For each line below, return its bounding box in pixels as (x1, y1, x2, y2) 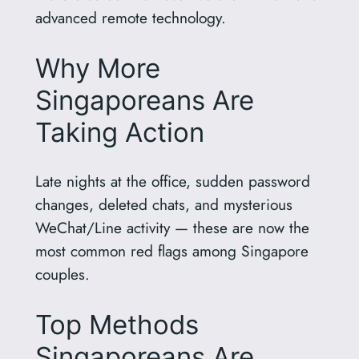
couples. (34, 263, 90, 286)
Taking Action (34, 115, 204, 148)
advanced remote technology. (34, 6, 226, 30)
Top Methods (34, 309, 199, 341)
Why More (34, 51, 160, 84)
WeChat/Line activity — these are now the (34, 216, 309, 240)
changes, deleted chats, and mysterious (34, 193, 292, 216)
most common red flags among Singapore (34, 240, 309, 263)
